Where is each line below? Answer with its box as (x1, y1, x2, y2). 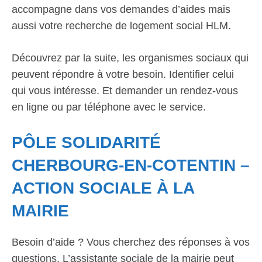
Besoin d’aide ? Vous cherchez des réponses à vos (12, 236, 250, 248)
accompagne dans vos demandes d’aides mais (12, 4, 230, 15)
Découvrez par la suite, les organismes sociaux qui (12, 52, 249, 64)
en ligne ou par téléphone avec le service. (12, 101, 206, 113)
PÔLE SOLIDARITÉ (12, 133, 161, 151)
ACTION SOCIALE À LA (12, 179, 194, 197)
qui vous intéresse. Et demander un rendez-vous (12, 85, 238, 96)
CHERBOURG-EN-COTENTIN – (12, 156, 250, 174)
